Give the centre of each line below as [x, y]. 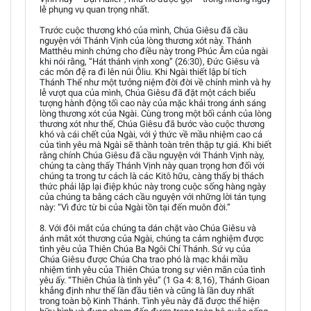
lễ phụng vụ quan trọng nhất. [94, 9]
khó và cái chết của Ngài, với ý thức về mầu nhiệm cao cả [151, 134]
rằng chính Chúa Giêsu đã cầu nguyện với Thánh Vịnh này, [152, 155]
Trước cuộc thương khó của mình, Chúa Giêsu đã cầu [144, 30]
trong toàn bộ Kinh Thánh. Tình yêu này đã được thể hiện [150, 301]
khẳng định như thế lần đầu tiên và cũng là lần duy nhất [147, 291]
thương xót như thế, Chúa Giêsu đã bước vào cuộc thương [152, 124]
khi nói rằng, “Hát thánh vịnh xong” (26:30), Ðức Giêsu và [150, 61]
